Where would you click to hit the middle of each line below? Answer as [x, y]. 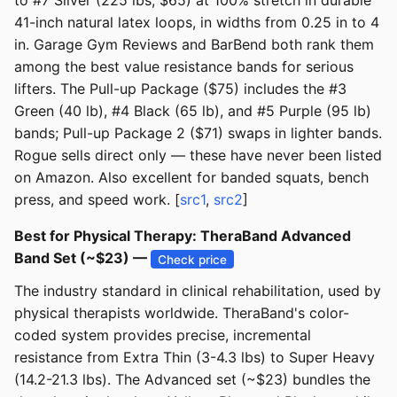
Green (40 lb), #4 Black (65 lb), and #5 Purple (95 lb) [193, 111]
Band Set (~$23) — [82, 258]
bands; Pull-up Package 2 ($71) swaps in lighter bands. [198, 133]
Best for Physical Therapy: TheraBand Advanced [183, 236]
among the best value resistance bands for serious [184, 67]
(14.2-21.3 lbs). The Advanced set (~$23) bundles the [192, 380]
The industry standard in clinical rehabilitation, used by [198, 291]
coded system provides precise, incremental [163, 335]
